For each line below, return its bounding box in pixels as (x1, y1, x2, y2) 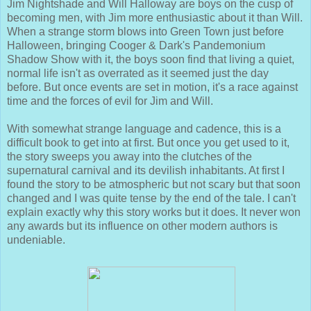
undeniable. (7, 234, 65, 246)
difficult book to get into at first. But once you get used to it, (7, 137, 289, 149)
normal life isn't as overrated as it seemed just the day (7, 67, 269, 80)
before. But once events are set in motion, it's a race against (7, 81, 298, 94)
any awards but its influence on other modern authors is (7, 220, 278, 233)
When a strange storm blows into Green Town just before (7, 26, 284, 38)
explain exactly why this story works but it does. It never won (7, 206, 301, 219)
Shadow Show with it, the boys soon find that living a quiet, (7, 53, 294, 66)
